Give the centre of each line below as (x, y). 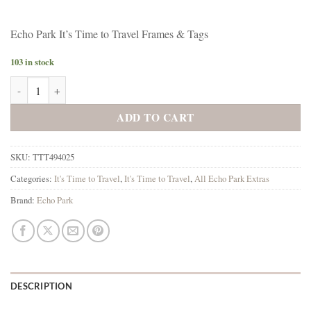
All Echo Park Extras (232, 179)
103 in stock (32, 62)
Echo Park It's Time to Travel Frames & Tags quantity (127, 84)
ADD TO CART (155, 118)
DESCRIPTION (41, 286)
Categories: (32, 179)
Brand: (24, 200)
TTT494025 (53, 157)
